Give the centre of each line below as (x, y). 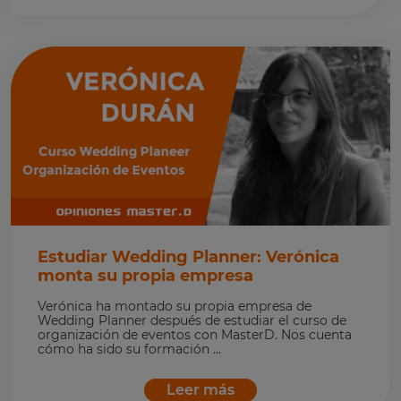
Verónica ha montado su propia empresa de (175, 306)
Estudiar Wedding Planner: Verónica (188, 257)
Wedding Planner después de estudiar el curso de (192, 320)
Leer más (200, 390)
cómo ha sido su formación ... (129, 349)
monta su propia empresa (145, 276)
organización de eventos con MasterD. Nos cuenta (195, 335)
